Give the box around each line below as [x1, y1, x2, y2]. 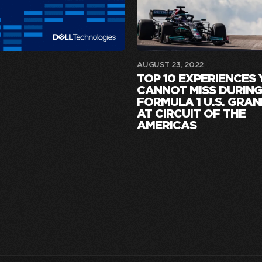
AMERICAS [137, 118, 197, 133]
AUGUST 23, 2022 [137, 60, 204, 70]
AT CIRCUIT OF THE [137, 106, 246, 121]
